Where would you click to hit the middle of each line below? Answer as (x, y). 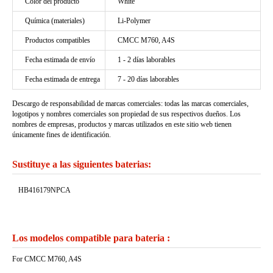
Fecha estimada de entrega (62, 79)
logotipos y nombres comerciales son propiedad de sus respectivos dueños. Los (126, 114)
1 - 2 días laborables (147, 60)
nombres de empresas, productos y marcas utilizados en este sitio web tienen (122, 124)
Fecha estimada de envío (60, 60)
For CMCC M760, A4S (47, 259)
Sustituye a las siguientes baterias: (82, 164)
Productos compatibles (58, 40)
